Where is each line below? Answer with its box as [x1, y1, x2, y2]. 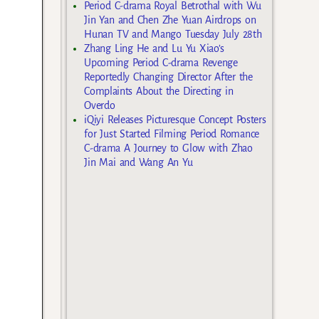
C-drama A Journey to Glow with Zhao [84, 142, 253, 155]
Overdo [84, 100, 115, 112]
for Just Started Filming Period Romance [84, 128, 259, 140]
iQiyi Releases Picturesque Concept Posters [84, 114, 266, 126]
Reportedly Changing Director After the [84, 71, 253, 83]
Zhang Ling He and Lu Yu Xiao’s [84, 43, 225, 55]
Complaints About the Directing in [84, 85, 234, 98]
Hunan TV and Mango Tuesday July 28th [84, 28, 262, 41]
